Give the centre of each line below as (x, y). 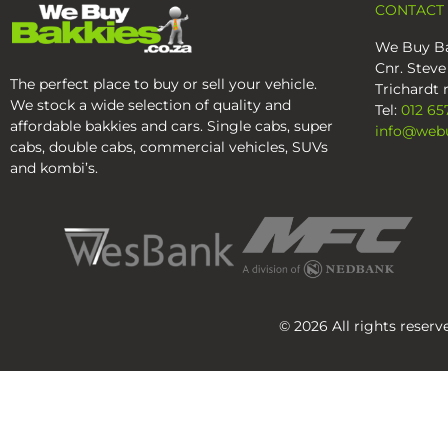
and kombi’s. (54, 168)
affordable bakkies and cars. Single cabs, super (171, 126)
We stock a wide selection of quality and (150, 105)
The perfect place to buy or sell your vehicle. (163, 84)
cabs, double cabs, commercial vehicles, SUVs (169, 147)
